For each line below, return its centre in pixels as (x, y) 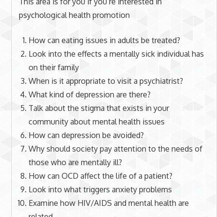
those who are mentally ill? (75, 163)
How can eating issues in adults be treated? (104, 40)
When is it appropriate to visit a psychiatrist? (106, 81)
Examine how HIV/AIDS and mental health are (108, 203)
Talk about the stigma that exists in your (99, 108)
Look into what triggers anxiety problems (100, 190)
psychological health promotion (74, 15)
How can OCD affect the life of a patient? (100, 176)
